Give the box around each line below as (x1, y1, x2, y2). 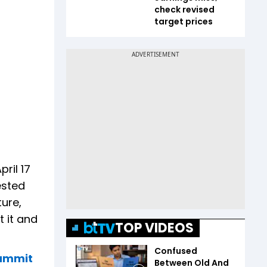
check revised (154, 3, 215, 15)
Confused (154, 244, 197, 257)
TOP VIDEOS (115, 218, 194, 237)
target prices (154, 15, 213, 27)
